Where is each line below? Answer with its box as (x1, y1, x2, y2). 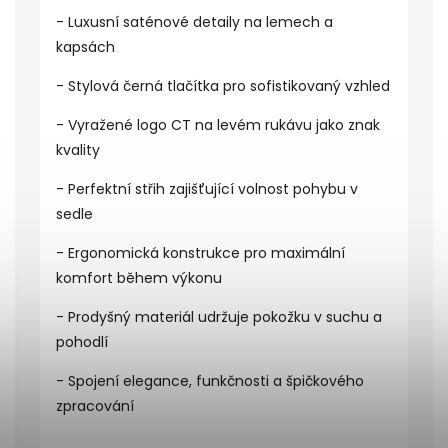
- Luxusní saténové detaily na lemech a (56, 12, 333, 32)
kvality (56, 140, 100, 160)
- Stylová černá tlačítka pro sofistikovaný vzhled (56, 76, 390, 96)
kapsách (56, 37, 115, 57)
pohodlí (56, 332, 108, 352)
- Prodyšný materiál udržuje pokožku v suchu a (56, 307, 382, 327)
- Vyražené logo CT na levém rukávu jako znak (56, 115, 380, 135)
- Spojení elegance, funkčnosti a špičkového (56, 371, 364, 391)
